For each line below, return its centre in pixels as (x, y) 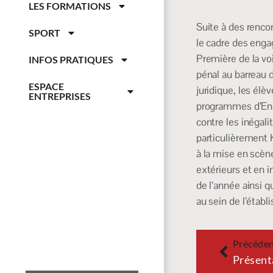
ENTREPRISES (59, 96)
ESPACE (46, 86)
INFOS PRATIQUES (71, 59)
